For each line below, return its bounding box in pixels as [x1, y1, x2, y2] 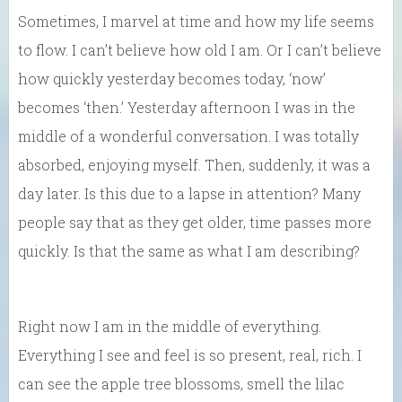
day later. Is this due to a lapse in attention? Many [18, 183, 361, 203]
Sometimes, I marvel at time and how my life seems [18, 11, 374, 31]
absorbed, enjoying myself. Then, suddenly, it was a [18, 154, 371, 174]
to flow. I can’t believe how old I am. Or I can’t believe [18, 39, 381, 59]
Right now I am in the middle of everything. [18, 316, 321, 336]
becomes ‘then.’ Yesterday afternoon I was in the [18, 97, 355, 117]
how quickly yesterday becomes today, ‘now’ [18, 68, 326, 88]
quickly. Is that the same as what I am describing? [18, 240, 360, 260]
